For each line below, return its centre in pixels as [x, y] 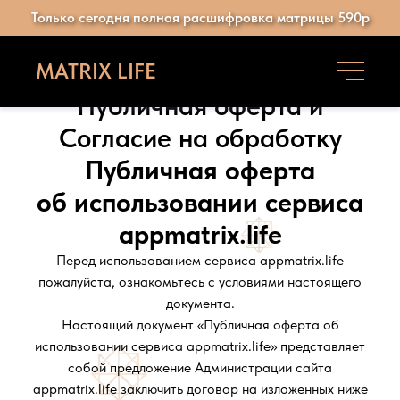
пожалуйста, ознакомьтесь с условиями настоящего [200, 282]
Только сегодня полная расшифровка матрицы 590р [200, 17]
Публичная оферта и [200, 105]
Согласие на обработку [200, 137]
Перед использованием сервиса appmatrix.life [200, 260]
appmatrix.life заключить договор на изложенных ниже [200, 389]
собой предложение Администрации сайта [200, 367]
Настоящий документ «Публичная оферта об [200, 325]
